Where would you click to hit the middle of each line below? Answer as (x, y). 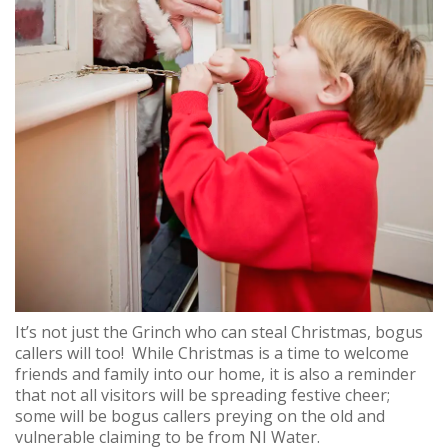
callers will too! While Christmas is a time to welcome (212, 352)
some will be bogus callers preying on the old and (200, 415)
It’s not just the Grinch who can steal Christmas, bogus (219, 331)
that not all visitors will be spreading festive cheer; (202, 394)
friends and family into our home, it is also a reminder (215, 373)
